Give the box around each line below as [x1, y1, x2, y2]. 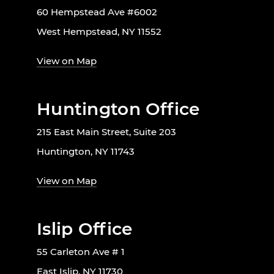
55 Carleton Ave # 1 [37, 246, 125, 258]
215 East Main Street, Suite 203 [37, 126, 176, 138]
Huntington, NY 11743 [37, 146, 135, 158]
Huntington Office [37, 98, 200, 120]
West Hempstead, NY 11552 [37, 26, 161, 38]
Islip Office [37, 218, 133, 240]
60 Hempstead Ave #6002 [37, 6, 157, 18]
